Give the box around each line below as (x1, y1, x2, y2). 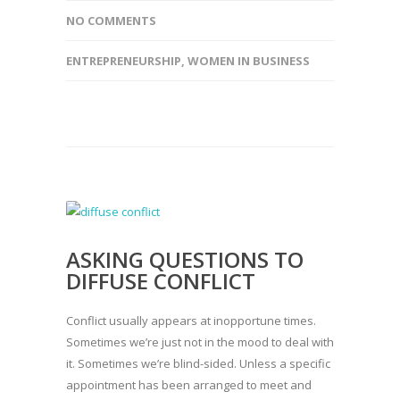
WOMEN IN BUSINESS (187, 52, 310, 69)
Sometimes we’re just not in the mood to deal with (66, 333, 334, 350)
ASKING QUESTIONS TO (66, 244, 304, 274)
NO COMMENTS (66, 12, 156, 29)
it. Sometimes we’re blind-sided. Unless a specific (66, 354, 330, 371)
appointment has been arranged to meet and (66, 376, 312, 393)
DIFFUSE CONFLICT (66, 265, 255, 296)
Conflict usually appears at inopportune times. (66, 312, 316, 329)
